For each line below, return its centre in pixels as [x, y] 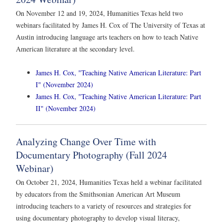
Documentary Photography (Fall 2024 [91, 155]
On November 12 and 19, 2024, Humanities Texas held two [99, 13]
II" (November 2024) [66, 108]
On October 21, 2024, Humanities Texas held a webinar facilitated [109, 182]
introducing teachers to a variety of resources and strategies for [104, 206]
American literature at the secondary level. [75, 49]
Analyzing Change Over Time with [86, 141]
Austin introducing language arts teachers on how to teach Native [107, 37]
